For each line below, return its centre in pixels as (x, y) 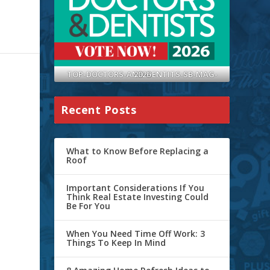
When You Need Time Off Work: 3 (136, 233)
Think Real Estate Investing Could (138, 196)
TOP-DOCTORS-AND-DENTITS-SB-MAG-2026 (142, 74)
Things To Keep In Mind (116, 242)
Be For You (89, 206)
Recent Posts (99, 109)
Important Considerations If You (136, 187)
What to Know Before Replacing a (138, 151)
